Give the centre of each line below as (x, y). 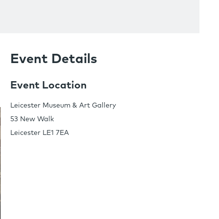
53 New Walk (32, 120)
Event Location (48, 86)
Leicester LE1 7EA (39, 133)
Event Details (54, 60)
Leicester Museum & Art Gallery (63, 106)
